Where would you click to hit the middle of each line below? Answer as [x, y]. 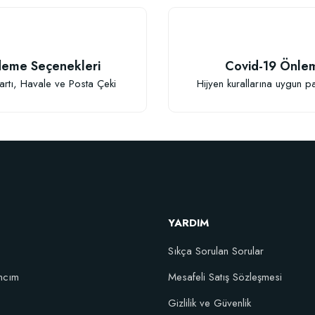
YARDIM [188, 223]
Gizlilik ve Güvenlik [210, 303]
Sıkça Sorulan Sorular [216, 251]
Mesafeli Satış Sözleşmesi [225, 277]
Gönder [157, 142]
